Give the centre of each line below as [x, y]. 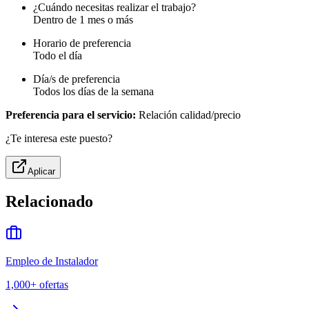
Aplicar [41, 172]
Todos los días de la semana [93, 92]
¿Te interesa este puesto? [59, 139]
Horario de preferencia [82, 43]
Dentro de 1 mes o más [83, 20]
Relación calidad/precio [188, 115]
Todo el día [58, 56]
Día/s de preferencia [77, 79]
